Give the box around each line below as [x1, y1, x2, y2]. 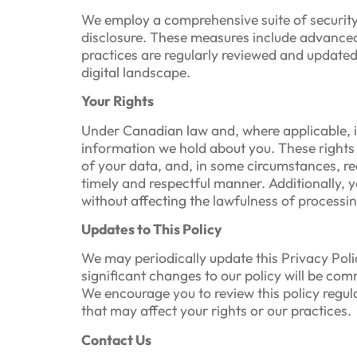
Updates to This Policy [81, 219, 222, 238]
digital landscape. [81, 62, 190, 81]
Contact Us [81, 330, 151, 349]
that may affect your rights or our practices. [81, 301, 351, 320]
